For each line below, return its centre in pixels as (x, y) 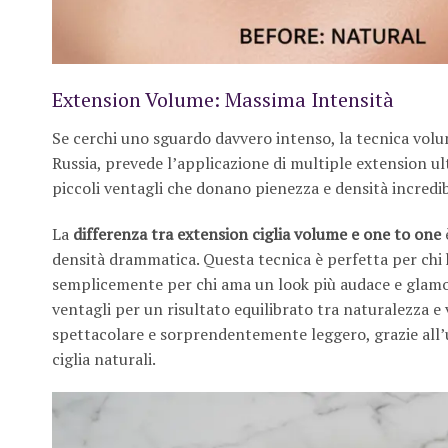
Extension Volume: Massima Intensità (223, 99)
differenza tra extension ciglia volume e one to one (257, 233)
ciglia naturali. (104, 358)
